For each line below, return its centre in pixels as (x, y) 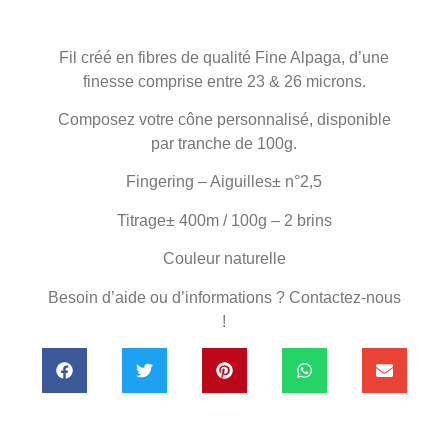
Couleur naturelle (224, 259)
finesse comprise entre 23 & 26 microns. (224, 81)
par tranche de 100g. (224, 143)
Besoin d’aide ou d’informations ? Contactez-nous (224, 297)
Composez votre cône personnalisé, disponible (224, 119)
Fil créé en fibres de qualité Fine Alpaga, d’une (224, 57)
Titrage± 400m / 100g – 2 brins (224, 220)
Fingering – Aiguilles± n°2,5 (224, 182)
